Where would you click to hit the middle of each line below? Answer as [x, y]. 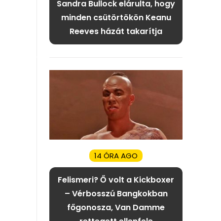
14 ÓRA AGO [116, 156]
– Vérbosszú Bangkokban [116, 194]
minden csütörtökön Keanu [116, 18]
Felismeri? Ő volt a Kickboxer [116, 180]
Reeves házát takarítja [116, 32]
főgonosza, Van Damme [116, 208]
